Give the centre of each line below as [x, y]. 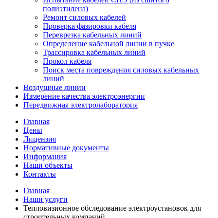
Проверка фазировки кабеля [90, 26]
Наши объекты [48, 165]
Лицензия [40, 139]
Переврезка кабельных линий [92, 35]
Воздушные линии [54, 87]
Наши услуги [45, 199]
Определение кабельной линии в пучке [109, 44]
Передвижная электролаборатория [81, 105]
